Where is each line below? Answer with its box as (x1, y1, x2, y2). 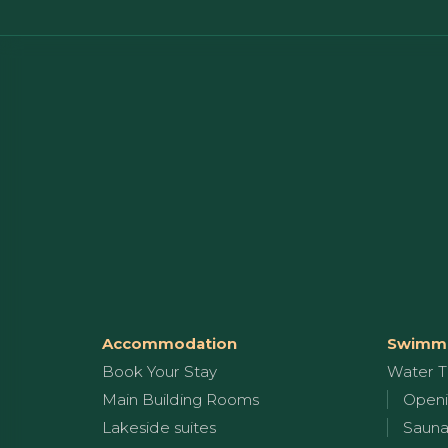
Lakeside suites (102, 417, 216, 437)
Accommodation (102, 333, 237, 353)
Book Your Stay (102, 361, 217, 381)
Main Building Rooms (102, 389, 259, 409)
